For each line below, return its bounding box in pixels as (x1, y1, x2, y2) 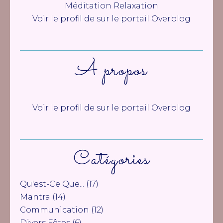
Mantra (20, 192, 50, 202)
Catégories (73, 145, 150, 174)
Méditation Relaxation (65, 1, 158, 10)
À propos (76, 56, 147, 85)
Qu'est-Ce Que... (20, 179, 84, 189)
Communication (20, 205, 89, 215)
